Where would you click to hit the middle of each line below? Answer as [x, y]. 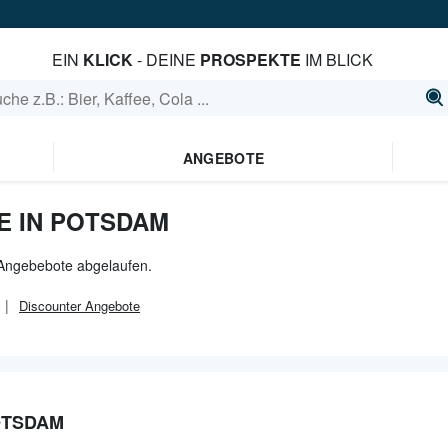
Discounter [50, 305]
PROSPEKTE [251, 59]
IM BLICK [337, 59]
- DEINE [167, 59]
